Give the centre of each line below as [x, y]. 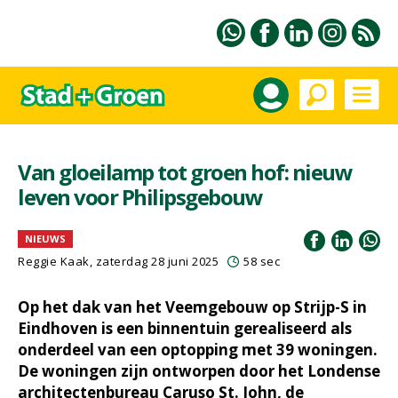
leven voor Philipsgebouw [140, 197]
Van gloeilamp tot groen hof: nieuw [185, 172]
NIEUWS [45, 239]
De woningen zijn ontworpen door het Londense [199, 371]
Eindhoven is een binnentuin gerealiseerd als [185, 328]
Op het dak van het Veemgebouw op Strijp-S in [192, 307]
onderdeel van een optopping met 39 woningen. [198, 350]
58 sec [262, 261]
